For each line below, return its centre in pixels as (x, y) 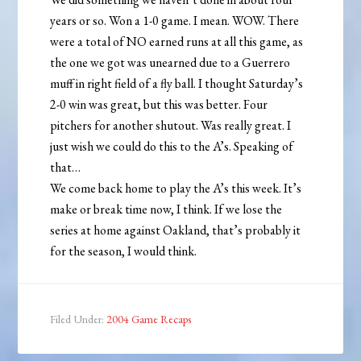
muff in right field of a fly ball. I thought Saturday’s (177, 83)
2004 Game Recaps (149, 319)
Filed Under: (79, 319)
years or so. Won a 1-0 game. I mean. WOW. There (175, 20)
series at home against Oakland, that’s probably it (176, 230)
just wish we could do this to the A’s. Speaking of (172, 146)
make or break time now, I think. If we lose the (166, 209)
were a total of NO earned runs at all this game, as (177, 41)
